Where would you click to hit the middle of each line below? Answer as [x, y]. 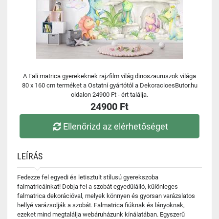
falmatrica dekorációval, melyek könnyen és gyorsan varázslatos [106, 196]
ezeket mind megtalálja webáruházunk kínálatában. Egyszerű [101, 214]
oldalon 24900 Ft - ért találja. [109, 95]
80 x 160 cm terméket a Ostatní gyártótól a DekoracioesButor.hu [109, 85]
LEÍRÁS [30, 156]
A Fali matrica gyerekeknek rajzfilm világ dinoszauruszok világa [109, 76]
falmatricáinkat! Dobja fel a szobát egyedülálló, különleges [98, 186]
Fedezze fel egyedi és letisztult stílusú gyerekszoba [88, 177]
